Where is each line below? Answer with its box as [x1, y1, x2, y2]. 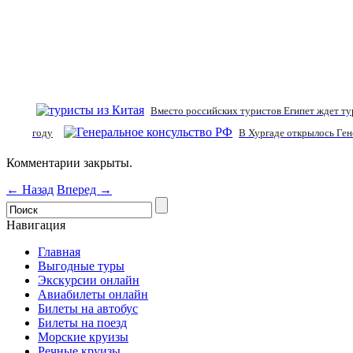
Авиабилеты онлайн [38, 287, 148, 301]
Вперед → [57, 182, 112, 196]
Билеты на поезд [38, 315, 127, 329]
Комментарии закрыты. [6, 155, 132, 169]
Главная [38, 244, 80, 258]
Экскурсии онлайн [38, 273, 139, 287]
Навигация [6, 217, 65, 232]
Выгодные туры [38, 258, 124, 273]
